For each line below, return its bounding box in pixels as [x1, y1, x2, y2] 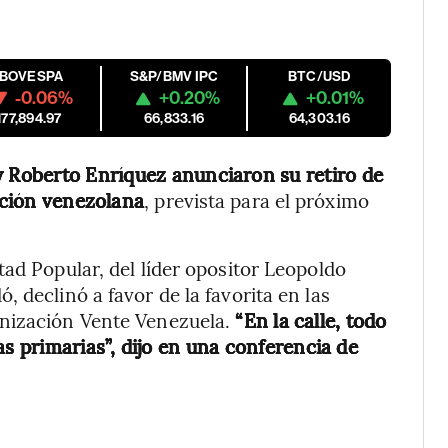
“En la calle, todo [235, 307, 387, 333]
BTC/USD [287, 68, 351, 85]
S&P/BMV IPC [129, 68, 219, 85]
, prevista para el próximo [144, 187, 369, 213]
